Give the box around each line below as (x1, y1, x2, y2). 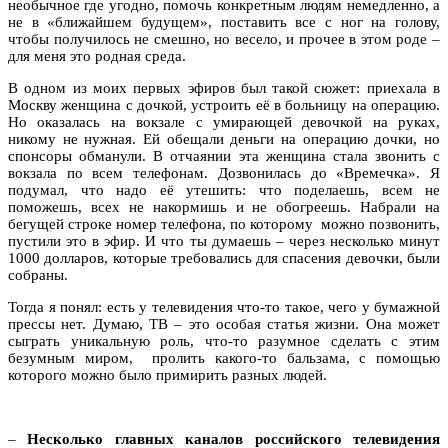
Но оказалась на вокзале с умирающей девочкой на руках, (8, 113, 440, 130)
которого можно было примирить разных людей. (8, 366, 327, 383)
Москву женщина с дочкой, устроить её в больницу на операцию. (8, 96, 440, 113)
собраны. (8, 266, 68, 283)
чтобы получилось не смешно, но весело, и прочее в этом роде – (8, 30, 440, 47)
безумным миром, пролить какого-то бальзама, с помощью (8, 349, 440, 366)
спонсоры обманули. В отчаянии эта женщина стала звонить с (8, 147, 440, 164)
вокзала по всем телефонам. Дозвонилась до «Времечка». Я (8, 164, 440, 181)
